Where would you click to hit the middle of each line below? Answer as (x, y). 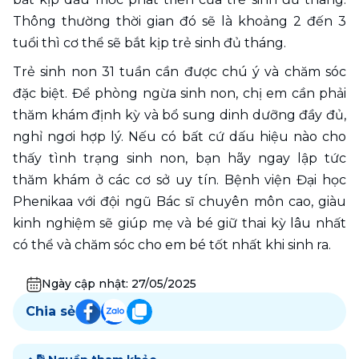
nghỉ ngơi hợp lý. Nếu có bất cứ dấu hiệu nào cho (179, 137)
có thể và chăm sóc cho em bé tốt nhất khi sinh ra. (172, 245)
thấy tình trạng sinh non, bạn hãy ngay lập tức (179, 159)
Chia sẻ (50, 312)
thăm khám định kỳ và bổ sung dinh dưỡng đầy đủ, (179, 115)
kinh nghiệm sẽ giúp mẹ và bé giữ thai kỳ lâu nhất (179, 224)
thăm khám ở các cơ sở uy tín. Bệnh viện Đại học (179, 180)
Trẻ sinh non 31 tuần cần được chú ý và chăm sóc (179, 72)
